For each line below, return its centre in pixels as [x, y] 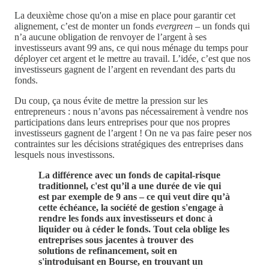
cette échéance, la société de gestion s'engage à [131, 208]
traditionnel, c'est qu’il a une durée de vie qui [130, 186]
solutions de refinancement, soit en [108, 251]
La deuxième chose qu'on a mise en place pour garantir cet [125, 16]
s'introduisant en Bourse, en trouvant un [121, 262]
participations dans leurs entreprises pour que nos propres [122, 122]
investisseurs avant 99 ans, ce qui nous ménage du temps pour [131, 48]
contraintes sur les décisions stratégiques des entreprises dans [129, 144]
